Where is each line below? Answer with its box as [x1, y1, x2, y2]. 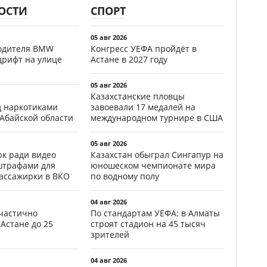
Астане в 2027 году [91, 53, 167, 65]
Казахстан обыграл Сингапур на [91, 148, 223, 160]
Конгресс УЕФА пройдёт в [91, 42, 197, 54]
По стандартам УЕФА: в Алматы [91, 207, 220, 219]
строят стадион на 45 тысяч [91, 218, 206, 229]
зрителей [91, 228, 129, 240]
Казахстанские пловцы [91, 90, 185, 102]
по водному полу [91, 170, 159, 182]
